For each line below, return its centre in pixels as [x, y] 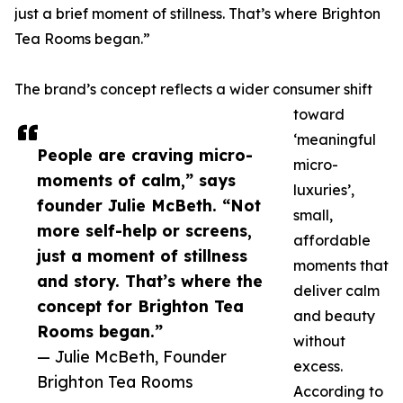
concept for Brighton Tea [140, 306]
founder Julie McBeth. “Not [149, 206]
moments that [341, 266]
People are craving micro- [145, 155]
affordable [332, 241]
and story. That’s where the [150, 281]
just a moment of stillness [142, 256]
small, [313, 215]
